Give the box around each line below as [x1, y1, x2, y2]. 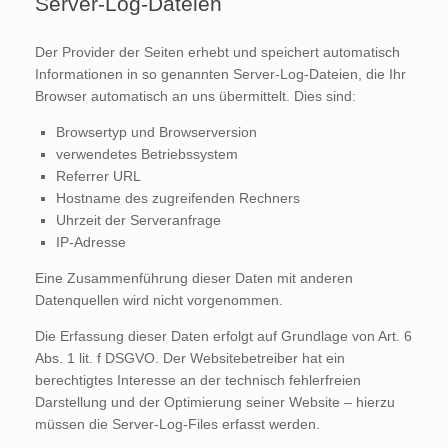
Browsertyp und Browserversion [56, 123, 257, 140]
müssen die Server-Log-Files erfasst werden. [35, 415, 320, 432]
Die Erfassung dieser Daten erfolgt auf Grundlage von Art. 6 [35, 327, 412, 344]
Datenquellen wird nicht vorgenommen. [35, 291, 283, 308]
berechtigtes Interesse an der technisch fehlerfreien [35, 371, 361, 388]
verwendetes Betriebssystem [56, 145, 238, 162]
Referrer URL [56, 167, 141, 184]
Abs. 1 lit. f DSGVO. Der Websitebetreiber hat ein [35, 349, 345, 366]
